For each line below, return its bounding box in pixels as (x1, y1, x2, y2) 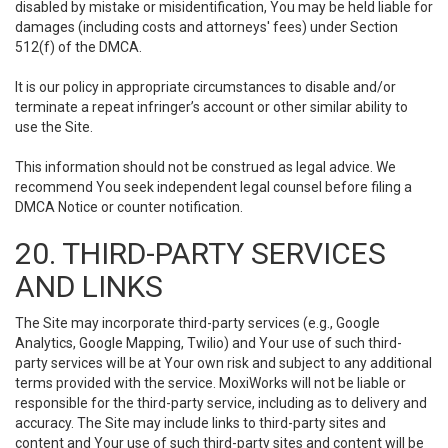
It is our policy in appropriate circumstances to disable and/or (15, 79, 396, 95)
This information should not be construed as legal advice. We (15, 159, 396, 175)
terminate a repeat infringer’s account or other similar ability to (15, 99, 408, 115)
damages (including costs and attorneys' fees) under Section (15, 19, 398, 35)
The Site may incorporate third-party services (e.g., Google (15, 315, 380, 331)
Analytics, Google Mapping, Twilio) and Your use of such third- (15, 335, 402, 351)
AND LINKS (15, 269, 163, 304)
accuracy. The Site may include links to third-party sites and (15, 415, 386, 431)
